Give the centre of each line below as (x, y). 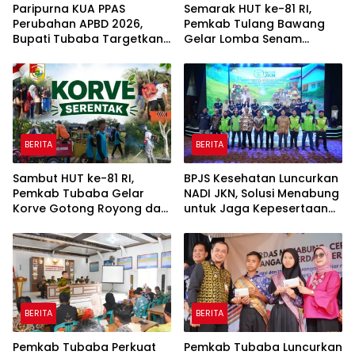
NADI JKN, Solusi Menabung (261, 193)
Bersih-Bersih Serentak (78, 223)
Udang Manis (221, 54)
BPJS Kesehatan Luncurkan (261, 178)
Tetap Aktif (216, 223)
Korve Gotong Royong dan (90, 208)
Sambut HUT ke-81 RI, (73, 178)
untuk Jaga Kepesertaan (256, 208)
